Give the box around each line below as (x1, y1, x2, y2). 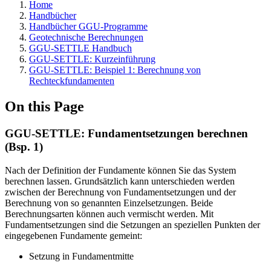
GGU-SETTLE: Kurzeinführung (29, 54, 155, 64)
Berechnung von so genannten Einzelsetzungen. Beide (5, 197, 213, 208)
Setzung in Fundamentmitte (29, 250, 134, 261)
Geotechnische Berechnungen (29, 32, 143, 42)
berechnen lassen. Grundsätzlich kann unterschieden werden (5, 175, 235, 186)
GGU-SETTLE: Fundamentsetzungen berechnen (5, 126, 248, 140)
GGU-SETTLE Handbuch (29, 43, 132, 53)
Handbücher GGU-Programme (29, 21, 148, 31)
